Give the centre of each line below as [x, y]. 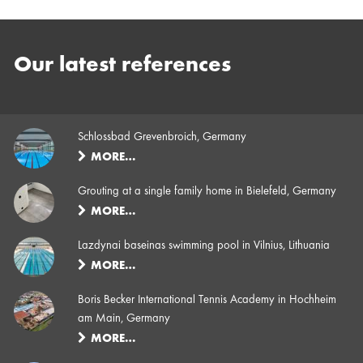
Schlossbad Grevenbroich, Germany [162, 137]
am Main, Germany [124, 318]
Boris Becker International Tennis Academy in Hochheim [207, 299]
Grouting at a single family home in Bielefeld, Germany [207, 191]
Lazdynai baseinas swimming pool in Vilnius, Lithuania [204, 245]
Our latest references [123, 66]
